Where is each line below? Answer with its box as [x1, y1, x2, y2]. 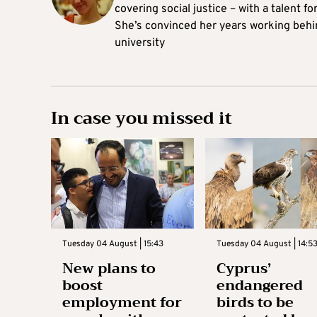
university [115, 36, 165, 51]
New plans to [62, 255, 156, 281]
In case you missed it [51, 103, 232, 134]
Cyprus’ [216, 255, 271, 281]
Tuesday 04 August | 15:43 [62, 238, 163, 250]
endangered [216, 272, 303, 298]
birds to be [216, 289, 294, 315]
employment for [62, 289, 182, 315]
